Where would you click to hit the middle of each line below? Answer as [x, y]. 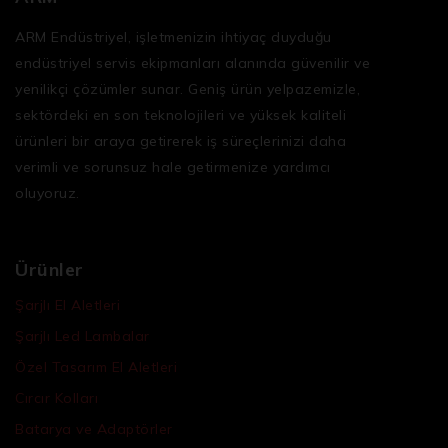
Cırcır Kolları [56, 397]
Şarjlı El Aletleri [67, 304]
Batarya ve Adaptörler [94, 428]
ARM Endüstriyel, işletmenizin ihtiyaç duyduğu [173, 36]
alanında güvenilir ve [295, 62]
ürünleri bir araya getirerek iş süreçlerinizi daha [180, 140]
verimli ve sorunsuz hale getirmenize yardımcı [173, 166]
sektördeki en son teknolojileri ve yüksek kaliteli [180, 114]
